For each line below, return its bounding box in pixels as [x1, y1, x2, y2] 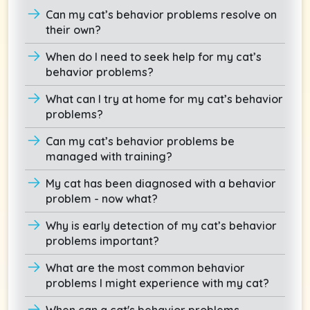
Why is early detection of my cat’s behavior [46, 218, 277, 232]
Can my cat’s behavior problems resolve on [46, 7, 277, 21]
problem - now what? [46, 191, 158, 206]
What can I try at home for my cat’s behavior [46, 91, 283, 106]
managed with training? [46, 149, 172, 163]
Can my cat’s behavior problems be [46, 134, 235, 148]
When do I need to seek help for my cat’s [46, 49, 262, 64]
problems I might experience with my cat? [46, 275, 269, 290]
